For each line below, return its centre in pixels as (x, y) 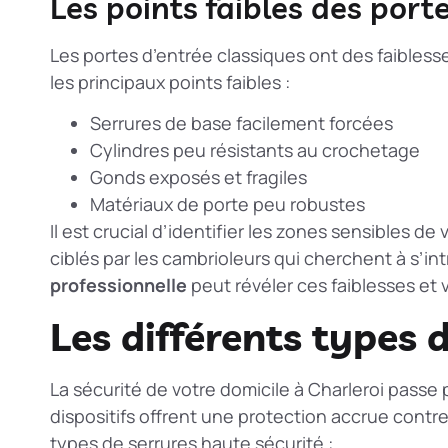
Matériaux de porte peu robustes (227, 204)
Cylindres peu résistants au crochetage (255, 150)
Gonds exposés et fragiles (198, 177)
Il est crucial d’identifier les (163, 231)
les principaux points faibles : (170, 81)
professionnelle (118, 285)
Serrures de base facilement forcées (241, 123)
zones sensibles (343, 231)
